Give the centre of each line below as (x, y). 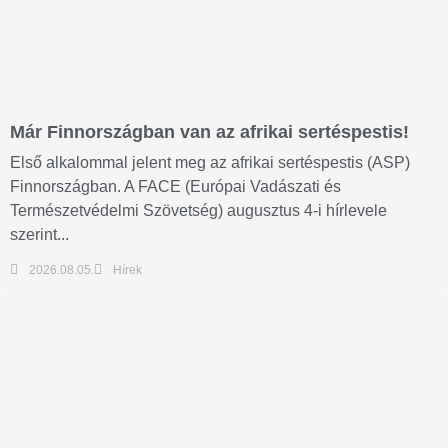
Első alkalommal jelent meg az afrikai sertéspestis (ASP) (210, 162)
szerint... (39, 234)
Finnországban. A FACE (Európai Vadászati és (175, 186)
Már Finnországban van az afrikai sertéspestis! (209, 131)
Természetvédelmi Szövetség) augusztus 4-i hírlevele (198, 210)
